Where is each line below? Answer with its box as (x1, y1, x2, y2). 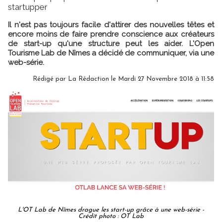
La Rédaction (68, 75, 109, 82)
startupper (8, 1, 48, 12)
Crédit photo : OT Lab (78, 213, 144, 220)
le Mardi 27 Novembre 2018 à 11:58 (109, 75, 214, 82)
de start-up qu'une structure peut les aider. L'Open (8, 39, 214, 48)
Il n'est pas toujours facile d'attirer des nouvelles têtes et (8, 20, 214, 29)
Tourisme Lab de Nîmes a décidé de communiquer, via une (8, 48, 214, 57)
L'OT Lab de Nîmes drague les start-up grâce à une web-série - (18, 206, 204, 213)
